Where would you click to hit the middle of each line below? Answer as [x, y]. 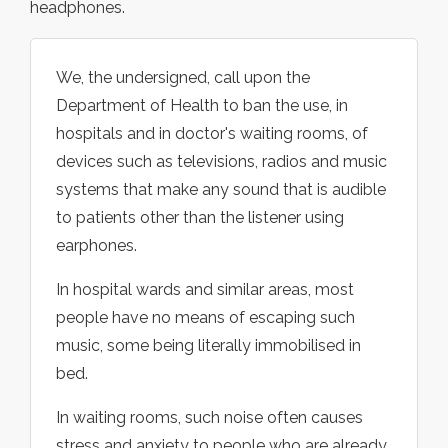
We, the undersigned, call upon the [183, 78]
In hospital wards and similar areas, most [205, 290]
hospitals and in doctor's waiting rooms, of [212, 134]
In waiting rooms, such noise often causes [209, 418]
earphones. [96, 246]
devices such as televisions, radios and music [221, 162]
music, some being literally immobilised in [208, 346]
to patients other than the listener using [200, 218]
